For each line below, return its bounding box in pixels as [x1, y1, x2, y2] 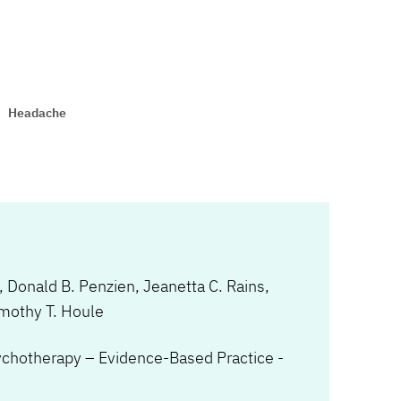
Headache [8, 105, 66, 121]
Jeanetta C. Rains [143, 276, 265, 296]
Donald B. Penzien [7, 276, 135, 296]
